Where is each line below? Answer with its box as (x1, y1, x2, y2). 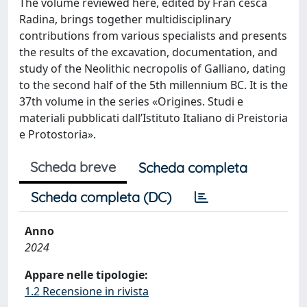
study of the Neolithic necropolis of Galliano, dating (19, 60, 286, 76)
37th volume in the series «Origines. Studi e (19, 93, 243, 109)
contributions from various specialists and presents (19, 27, 287, 43)
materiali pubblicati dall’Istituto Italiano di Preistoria (19, 110, 288, 125)
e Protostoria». (19, 126, 96, 142)
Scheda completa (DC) (31, 188, 171, 206)
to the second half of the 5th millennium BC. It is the (19, 77, 288, 93)
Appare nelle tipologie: (25, 267, 148, 282)
